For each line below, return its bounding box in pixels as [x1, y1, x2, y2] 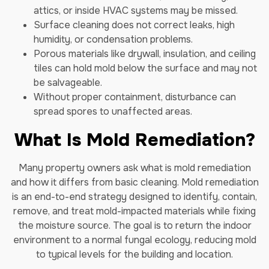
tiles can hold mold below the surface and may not [34, 62, 257, 74]
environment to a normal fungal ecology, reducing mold [13, 234, 256, 246]
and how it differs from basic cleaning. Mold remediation [10, 176, 259, 189]
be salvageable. [34, 76, 102, 89]
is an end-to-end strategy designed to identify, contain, [12, 190, 257, 203]
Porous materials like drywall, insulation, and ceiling [34, 47, 256, 60]
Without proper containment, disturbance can [34, 91, 236, 103]
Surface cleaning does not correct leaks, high [34, 19, 235, 31]
